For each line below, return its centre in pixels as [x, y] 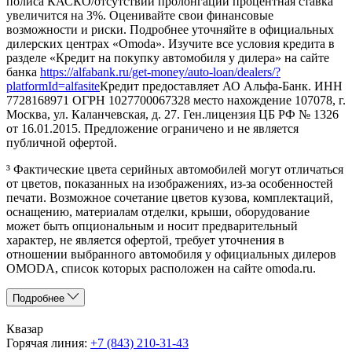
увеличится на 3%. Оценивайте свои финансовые [140, 15]
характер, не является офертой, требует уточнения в [145, 240]
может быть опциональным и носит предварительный [152, 225]
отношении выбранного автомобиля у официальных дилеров [171, 254]
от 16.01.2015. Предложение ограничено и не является [152, 128]
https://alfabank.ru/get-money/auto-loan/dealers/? [160, 71]
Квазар [25, 328]
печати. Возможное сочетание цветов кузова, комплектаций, [170, 197]
